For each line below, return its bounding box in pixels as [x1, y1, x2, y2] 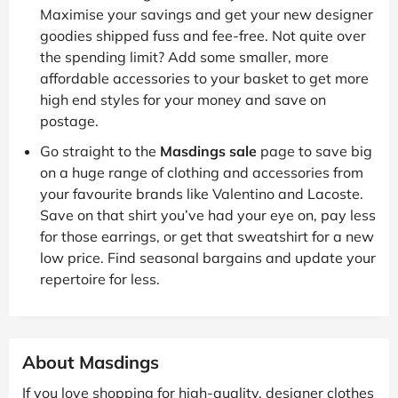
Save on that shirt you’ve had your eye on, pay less [40, 205, 376, 224]
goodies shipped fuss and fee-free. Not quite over [40, 26, 366, 44]
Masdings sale [160, 141, 257, 160]
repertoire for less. [40, 269, 160, 288]
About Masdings [22, 350, 159, 373]
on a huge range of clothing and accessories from [40, 163, 363, 181]
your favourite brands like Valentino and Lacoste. [40, 184, 363, 203]
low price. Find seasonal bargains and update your [40, 248, 376, 267]
